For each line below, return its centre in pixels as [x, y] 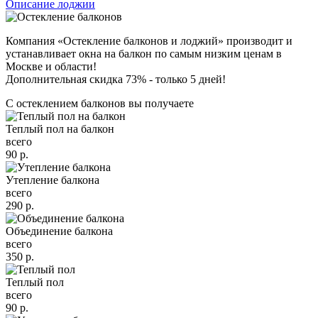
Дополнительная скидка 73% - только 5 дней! [116, 79]
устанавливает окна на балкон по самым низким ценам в [144, 54]
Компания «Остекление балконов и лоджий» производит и [149, 41]
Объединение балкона [59, 231]
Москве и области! [51, 66]
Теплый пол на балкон [60, 129]
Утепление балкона [53, 180]
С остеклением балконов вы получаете [100, 103]
